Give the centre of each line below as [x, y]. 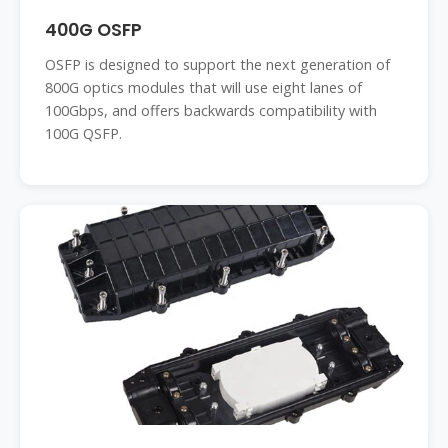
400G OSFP [93, 30]
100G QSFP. [83, 133]
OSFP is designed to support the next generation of [217, 64]
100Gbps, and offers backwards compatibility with [211, 110]
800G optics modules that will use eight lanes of [203, 87]
